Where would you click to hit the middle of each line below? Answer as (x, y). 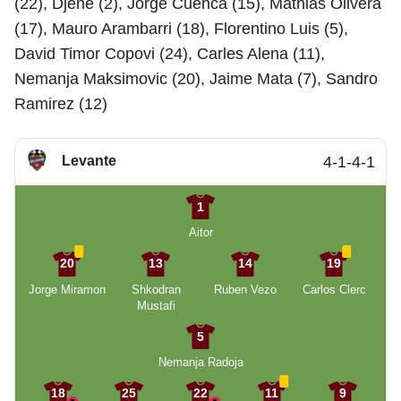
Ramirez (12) (61, 104)
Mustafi (156, 305)
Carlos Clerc (334, 289)
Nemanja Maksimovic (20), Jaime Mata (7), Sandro (196, 79)
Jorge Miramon (67, 289)
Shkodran (156, 289)
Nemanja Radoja (200, 362)
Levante (89, 161)
